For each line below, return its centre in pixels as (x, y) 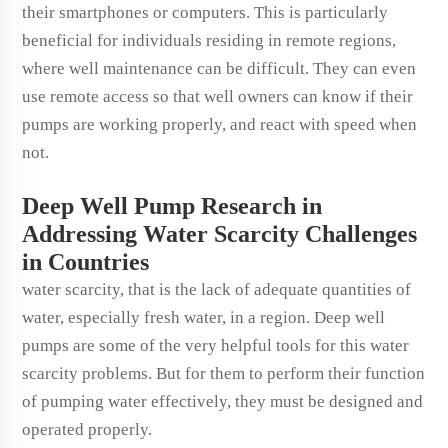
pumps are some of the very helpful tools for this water (215, 345)
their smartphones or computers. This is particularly (205, 12)
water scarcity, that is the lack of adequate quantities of (216, 289)
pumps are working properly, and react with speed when (219, 124)
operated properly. (89, 429)
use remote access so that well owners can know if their (217, 96)
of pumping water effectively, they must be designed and (222, 401)
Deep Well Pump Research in (172, 206)
